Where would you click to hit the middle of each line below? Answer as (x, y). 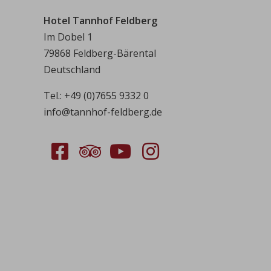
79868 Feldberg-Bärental (100, 53)
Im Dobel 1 (68, 37)
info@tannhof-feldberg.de (103, 112)
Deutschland (72, 70)
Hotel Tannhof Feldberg (100, 21)
